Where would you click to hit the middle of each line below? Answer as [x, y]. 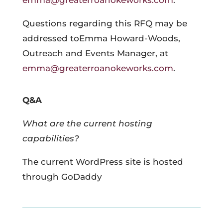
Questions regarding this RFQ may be [105, 23]
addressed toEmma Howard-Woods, [101, 38]
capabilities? [51, 138]
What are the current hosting [87, 123]
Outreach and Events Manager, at [95, 53]
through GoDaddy [62, 177]
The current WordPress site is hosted [103, 162]
